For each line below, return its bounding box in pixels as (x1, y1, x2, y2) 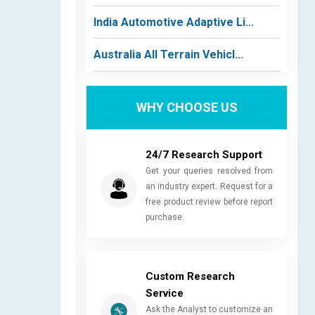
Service (146, 286, 184, 300)
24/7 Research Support (146, 148, 262, 161)
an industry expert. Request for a (146, 181, 273, 191)
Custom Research (146, 269, 235, 283)
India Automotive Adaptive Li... (94, 15, 254, 29)
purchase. (146, 212, 184, 222)
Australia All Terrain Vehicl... (94, 48, 243, 61)
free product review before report (146, 196, 273, 207)
